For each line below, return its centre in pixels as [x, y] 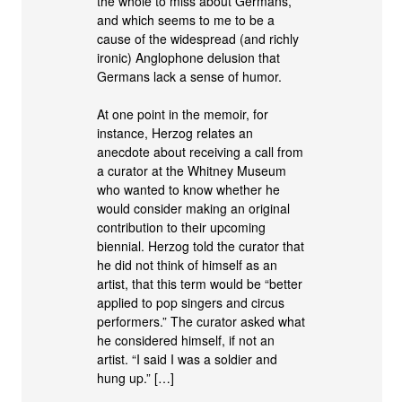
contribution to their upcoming [182, 227]
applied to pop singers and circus [191, 302]
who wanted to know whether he [189, 189]
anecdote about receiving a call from [201, 151]
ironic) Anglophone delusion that [189, 57]
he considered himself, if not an [186, 340]
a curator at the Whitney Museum [192, 170]
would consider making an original [194, 208]
